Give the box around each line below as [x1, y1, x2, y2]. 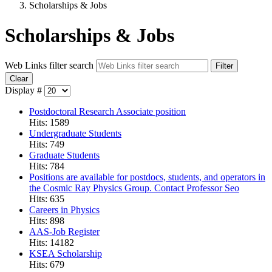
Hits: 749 [29, 139, 64, 150]
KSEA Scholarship [29, 248, 102, 259]
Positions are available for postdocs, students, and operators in [29, 172, 265, 183]
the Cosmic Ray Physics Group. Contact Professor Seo [29, 183, 239, 194]
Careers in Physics [29, 205, 100, 216]
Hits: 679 [29, 259, 64, 270]
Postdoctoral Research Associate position [29, 106, 186, 117]
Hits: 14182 [29, 237, 74, 248]
